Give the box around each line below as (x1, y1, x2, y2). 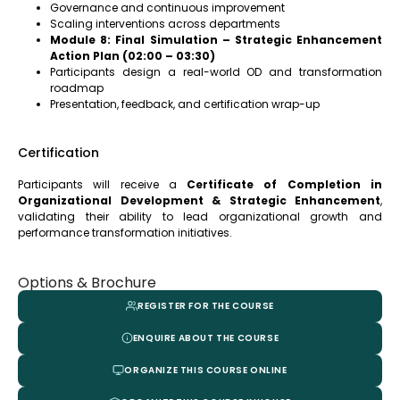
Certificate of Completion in (187, 176, 383, 192)
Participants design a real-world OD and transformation (50, 63, 382, 79)
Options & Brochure (18, 271, 156, 293)
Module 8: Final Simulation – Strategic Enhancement (50, 31, 382, 47)
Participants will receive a (18, 176, 187, 192)
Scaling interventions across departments (50, 15, 280, 31)
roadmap (50, 79, 104, 96)
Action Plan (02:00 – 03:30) (50, 47, 215, 63)
